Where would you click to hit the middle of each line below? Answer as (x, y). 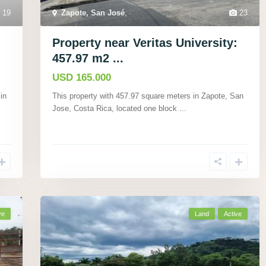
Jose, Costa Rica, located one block (116, 108)
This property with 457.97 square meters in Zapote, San (148, 96)
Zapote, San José (93, 12)
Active (233, 213)
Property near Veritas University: (145, 42)
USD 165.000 (82, 77)
